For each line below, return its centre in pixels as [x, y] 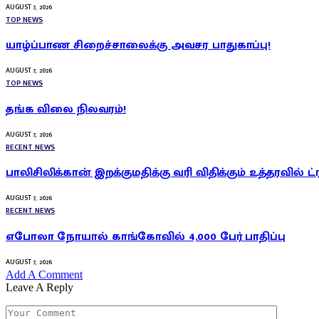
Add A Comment [44, 274]
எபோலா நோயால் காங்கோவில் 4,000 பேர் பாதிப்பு [146, 236]
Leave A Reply [40, 287]
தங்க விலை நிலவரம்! [66, 109]
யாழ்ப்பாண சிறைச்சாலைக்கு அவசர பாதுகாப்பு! [138, 46]
